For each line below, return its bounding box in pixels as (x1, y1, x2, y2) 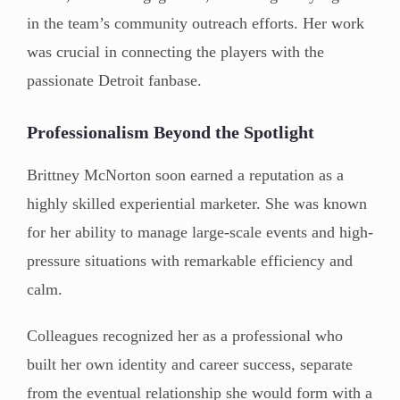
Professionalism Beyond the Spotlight (27, 121, 314, 142)
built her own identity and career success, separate (27, 354, 353, 373)
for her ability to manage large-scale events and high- (27, 222, 373, 241)
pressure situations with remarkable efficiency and (27, 251, 353, 270)
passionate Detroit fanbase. (27, 71, 202, 89)
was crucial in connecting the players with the (27, 42, 324, 61)
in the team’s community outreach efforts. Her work (27, 13, 364, 32)
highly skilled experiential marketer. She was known (27, 194, 367, 212)
